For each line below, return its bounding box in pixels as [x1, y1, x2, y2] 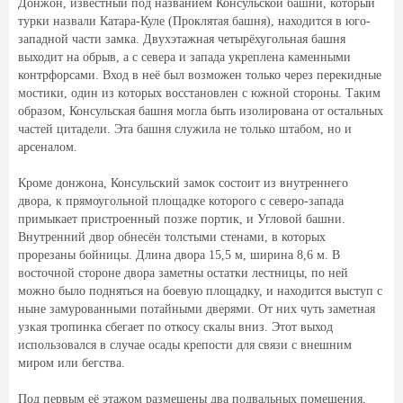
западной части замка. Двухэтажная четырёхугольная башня [18, 32, 345, 46]
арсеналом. [18, 140, 77, 154]
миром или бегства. [18, 356, 125, 370]
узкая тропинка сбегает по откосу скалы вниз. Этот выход [18, 320, 333, 334]
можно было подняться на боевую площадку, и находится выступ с [18, 284, 382, 298]
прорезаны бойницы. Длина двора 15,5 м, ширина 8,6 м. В [18, 248, 340, 262]
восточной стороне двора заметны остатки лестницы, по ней [18, 266, 348, 280]
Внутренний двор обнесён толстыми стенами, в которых [18, 230, 326, 244]
